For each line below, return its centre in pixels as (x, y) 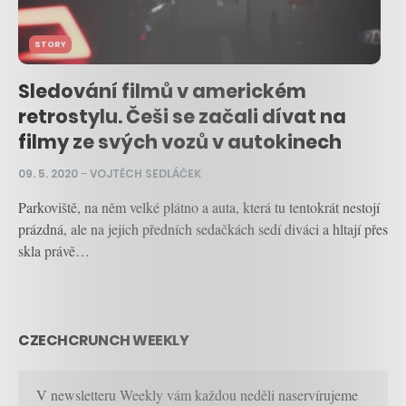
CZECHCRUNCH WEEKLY (103, 341)
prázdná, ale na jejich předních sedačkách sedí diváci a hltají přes (203, 229)
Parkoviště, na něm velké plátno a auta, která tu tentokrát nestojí (199, 208)
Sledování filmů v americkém (162, 92)
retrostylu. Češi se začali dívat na (182, 117)
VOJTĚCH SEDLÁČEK (145, 174)
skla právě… (54, 251)
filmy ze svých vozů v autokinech (180, 142)
